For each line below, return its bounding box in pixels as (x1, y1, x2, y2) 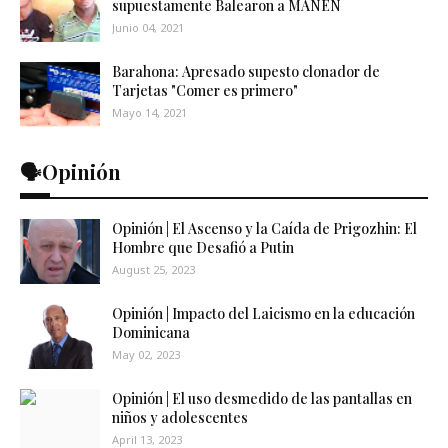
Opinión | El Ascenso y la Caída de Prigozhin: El (112, 219, 417, 238)
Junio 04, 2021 (112, 20, 184, 35)
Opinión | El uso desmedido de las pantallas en (112, 389, 412, 408)
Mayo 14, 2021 (112, 105, 187, 120)
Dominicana (112, 323, 190, 342)
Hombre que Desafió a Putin (112, 238, 294, 257)
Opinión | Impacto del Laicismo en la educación (112, 304, 415, 323)
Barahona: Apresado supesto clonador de (112, 62, 380, 81)
